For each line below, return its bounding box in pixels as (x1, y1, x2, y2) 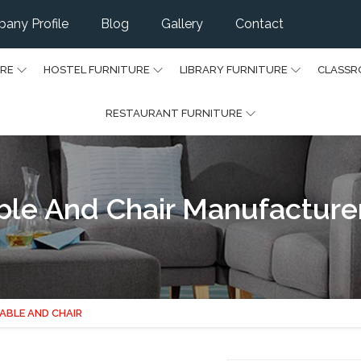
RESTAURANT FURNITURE (105, 106, 243, 119)
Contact (235, 15, 284, 31)
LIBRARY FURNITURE (179, 63, 288, 76)
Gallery (161, 15, 203, 31)
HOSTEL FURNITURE (43, 63, 150, 76)
